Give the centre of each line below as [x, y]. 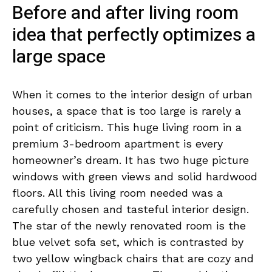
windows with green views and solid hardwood [135, 176]
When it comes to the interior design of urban [132, 94]
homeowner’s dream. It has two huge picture [131, 160]
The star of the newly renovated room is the [129, 225]
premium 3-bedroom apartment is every [117, 143]
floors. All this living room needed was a [117, 192]
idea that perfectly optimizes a [134, 35]
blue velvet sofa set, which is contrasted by [128, 242]
